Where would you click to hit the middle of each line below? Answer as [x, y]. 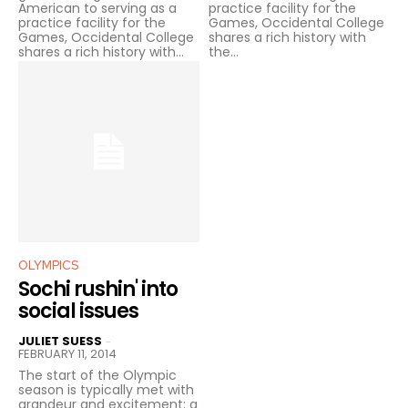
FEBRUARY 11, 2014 [67, 354]
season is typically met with [106, 390]
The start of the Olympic [97, 376]
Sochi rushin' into [98, 290]
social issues [78, 311]
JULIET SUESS [60, 342]
